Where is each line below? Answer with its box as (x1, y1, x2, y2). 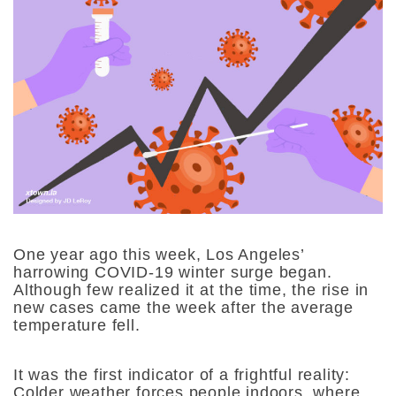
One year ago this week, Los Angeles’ (13, 245, 304, 263)
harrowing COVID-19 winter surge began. (13, 263, 332, 281)
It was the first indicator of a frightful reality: (13, 365, 350, 384)
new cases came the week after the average (13, 298, 354, 316)
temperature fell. (13, 316, 141, 334)
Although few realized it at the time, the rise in (13, 280, 369, 299)
